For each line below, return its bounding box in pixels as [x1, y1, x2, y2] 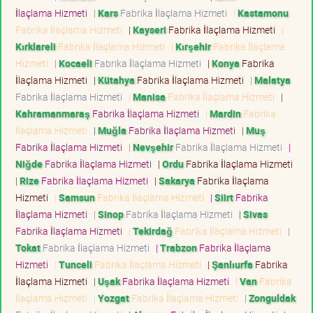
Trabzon [160, 240, 197, 254]
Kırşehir [175, 39, 211, 53]
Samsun [59, 190, 95, 204]
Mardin [210, 106, 241, 120]
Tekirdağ [133, 224, 173, 238]
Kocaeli [59, 56, 92, 70]
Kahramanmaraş [15, 106, 90, 120]
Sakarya [159, 173, 195, 187]
